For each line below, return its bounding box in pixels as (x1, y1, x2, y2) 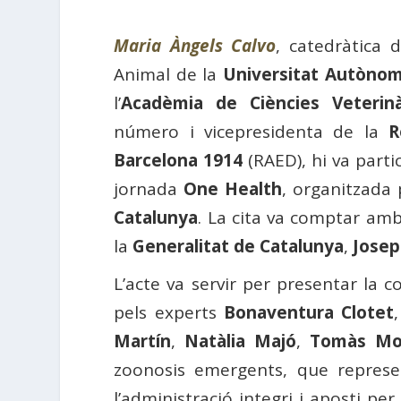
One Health (183, 176, 283, 200)
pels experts (114, 300, 224, 324)
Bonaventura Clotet (223, 300, 395, 324)
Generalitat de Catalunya (132, 234, 345, 258)
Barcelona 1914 (114, 148, 243, 172)
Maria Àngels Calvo (114, 33, 277, 57)
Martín (114, 328, 172, 353)
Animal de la (114, 62, 224, 86)
